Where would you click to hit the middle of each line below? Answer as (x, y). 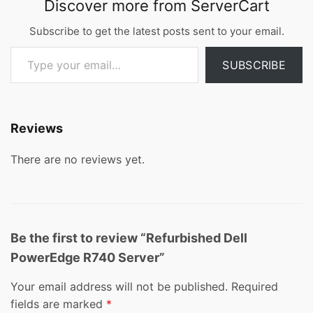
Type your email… (26, 45)
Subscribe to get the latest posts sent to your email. (156, 31)
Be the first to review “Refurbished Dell (129, 238)
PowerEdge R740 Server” (88, 257)
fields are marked (58, 304)
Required (255, 286)
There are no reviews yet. (78, 159)
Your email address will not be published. (119, 286)
